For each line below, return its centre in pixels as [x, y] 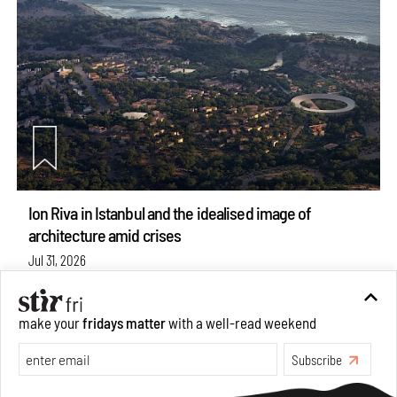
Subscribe [316, 359]
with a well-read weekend [241, 322]
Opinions [109, 286]
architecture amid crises [105, 234]
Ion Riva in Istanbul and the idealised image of [170, 212]
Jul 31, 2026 [57, 260]
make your [50, 322]
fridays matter [124, 322]
